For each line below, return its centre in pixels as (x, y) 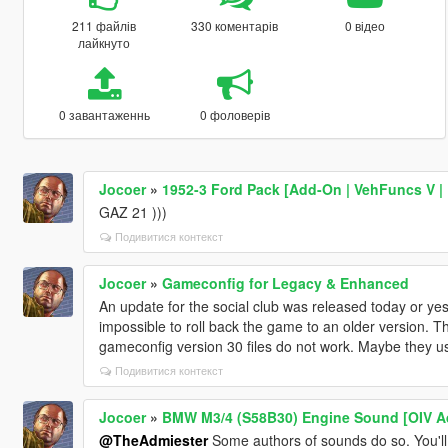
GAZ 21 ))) (132, 211)
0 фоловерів (234, 114)
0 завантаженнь (104, 114)
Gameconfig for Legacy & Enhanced (285, 282)
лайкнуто (104, 42)
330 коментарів (235, 25)
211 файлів (104, 25)
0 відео (365, 25)
